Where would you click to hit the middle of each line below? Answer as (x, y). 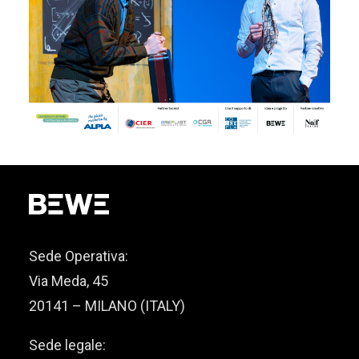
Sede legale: (67, 345)
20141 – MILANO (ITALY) (107, 306)
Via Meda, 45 (69, 281)
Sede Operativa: (79, 256)
